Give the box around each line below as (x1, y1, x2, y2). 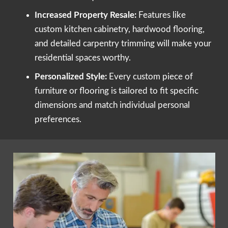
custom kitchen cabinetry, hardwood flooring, (35, 25, 205, 34)
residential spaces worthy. (35, 53, 131, 63)
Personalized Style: (35, 72, 109, 81)
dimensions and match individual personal (35, 100, 190, 109)
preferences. (35, 115, 81, 124)
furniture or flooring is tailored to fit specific (35, 86, 198, 95)
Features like (136, 11, 186, 20)
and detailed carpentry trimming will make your (35, 39, 211, 48)
